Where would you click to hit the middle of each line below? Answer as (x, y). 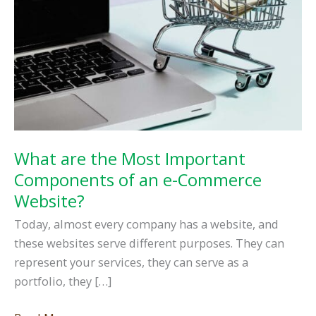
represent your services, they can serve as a (131, 262)
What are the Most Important (130, 158)
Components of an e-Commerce (138, 180)
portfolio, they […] (63, 281)
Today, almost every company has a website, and (146, 224)
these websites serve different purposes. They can (149, 243)
